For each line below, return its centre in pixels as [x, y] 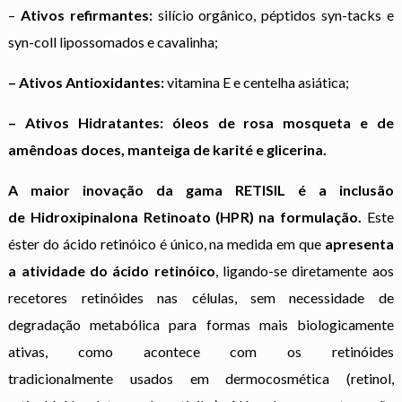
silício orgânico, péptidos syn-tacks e [273, 15]
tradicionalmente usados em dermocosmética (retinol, [201, 378]
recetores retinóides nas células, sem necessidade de [201, 297]
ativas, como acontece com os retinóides [201, 351]
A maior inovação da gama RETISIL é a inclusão [201, 190]
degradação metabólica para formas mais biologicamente [201, 324]
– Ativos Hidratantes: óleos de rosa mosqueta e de [201, 122]
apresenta [359, 244]
